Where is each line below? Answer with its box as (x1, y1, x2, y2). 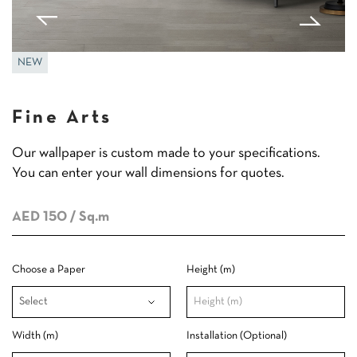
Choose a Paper (12, 265, 85, 275)
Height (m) (186, 265, 235, 275)
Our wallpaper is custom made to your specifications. (12, 147, 320, 160)
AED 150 (12, 210, 67, 224)
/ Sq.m (67, 210, 109, 224)
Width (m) (12, 331, 58, 341)
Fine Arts (12, 109, 112, 127)
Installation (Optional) (186, 331, 287, 341)
